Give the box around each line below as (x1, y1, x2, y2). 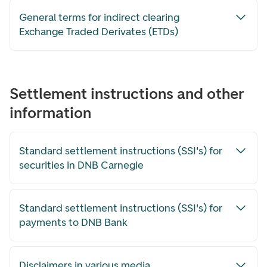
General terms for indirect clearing (19, 11, 179, 24)
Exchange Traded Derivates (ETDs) (19, 25, 178, 38)
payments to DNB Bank (19, 216, 128, 229)
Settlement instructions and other (10, 84, 244, 103)
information (10, 103, 91, 122)
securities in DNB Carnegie (19, 159, 144, 172)
